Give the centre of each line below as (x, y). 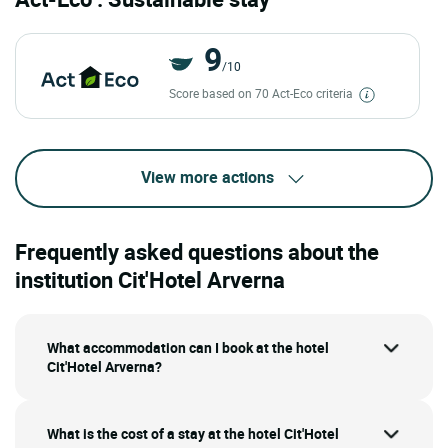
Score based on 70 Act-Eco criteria (262, 93)
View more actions (207, 177)
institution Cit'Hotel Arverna (150, 279)
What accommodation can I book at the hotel (188, 347)
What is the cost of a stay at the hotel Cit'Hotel (193, 433)
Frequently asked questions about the (197, 251)
